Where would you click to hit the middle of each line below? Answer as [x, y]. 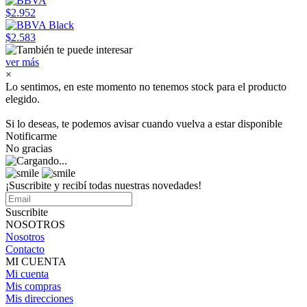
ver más [22, 62]
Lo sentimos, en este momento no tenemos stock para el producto [146, 87]
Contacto [25, 249]
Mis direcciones [39, 298]
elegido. [23, 99]
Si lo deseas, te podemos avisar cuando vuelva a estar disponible [144, 124]
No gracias [29, 148]
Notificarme [31, 136]
